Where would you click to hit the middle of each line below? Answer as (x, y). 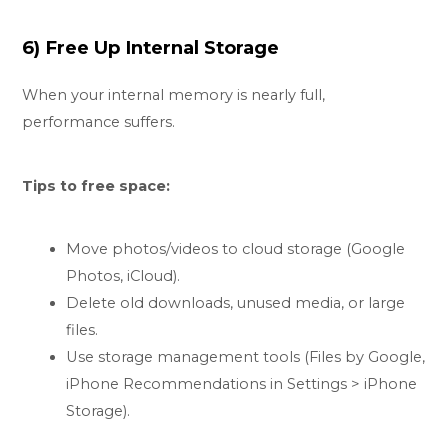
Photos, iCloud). (123, 276)
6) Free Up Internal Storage (151, 47)
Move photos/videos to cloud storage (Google (236, 249)
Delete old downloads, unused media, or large (236, 303)
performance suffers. (99, 121)
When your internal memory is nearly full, (174, 94)
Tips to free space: (96, 185)
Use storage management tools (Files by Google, (246, 357)
